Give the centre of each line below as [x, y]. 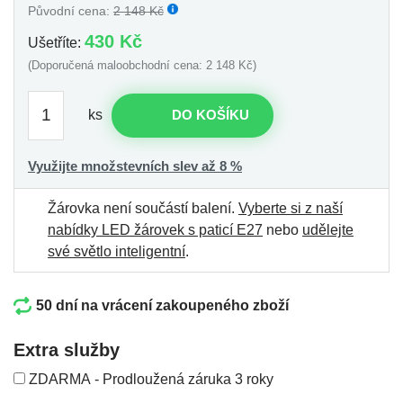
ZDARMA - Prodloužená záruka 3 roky [149, 379]
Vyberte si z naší [291, 208]
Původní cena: [71, 10]
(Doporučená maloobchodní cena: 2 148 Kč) [142, 65]
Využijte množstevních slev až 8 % [135, 166]
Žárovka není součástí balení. [143, 208]
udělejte [328, 229]
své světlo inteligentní [116, 251]
